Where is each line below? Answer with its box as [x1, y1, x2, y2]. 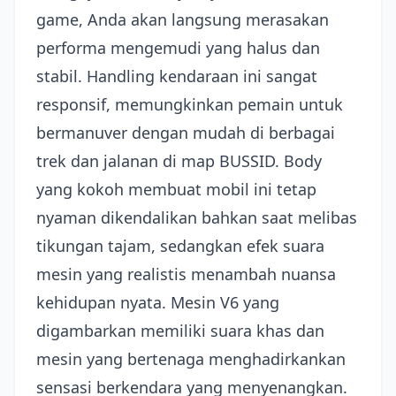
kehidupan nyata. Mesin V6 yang [36, 292, 279, 313]
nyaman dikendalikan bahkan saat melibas [36, 207, 357, 228]
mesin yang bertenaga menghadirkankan [36, 348, 346, 369]
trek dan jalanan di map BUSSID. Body [36, 150, 322, 171]
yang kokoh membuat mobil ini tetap [36, 179, 316, 200]
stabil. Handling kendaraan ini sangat [36, 65, 317, 87]
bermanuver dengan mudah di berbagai [36, 122, 335, 143]
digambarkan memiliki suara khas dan [36, 320, 324, 341]
